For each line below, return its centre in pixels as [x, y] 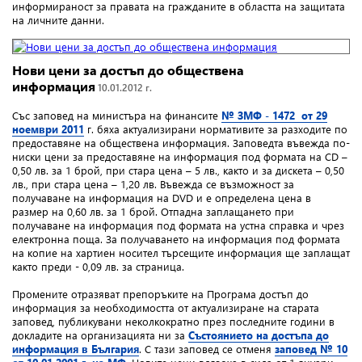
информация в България [76, 348]
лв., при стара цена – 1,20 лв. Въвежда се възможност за [153, 183]
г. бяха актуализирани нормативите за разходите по [216, 128]
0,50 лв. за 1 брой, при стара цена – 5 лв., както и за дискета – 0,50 [178, 170]
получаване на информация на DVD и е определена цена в [162, 197]
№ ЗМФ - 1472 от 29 [274, 115]
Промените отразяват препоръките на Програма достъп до [160, 293]
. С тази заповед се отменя [207, 348]
